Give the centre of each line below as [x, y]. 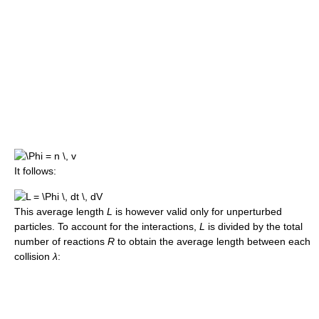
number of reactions [61, 242]
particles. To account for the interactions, [107, 227]
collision [33, 257]
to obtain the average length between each [213, 242]
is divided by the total [254, 227]
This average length [61, 212]
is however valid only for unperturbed [197, 212]
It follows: [35, 171]
